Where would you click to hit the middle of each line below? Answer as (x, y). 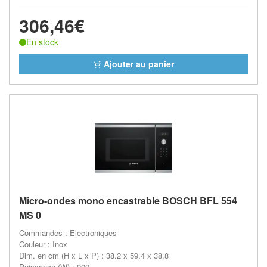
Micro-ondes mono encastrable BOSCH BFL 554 (128, 200)
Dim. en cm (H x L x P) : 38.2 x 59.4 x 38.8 (94, 255)
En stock (42, 42)
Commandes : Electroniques (68, 232)
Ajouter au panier (138, 63)
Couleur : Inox (43, 244)
